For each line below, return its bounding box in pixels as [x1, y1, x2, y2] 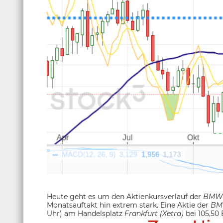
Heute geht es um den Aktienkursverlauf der [47, 192, 203, 201]
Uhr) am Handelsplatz [47, 209, 124, 218]
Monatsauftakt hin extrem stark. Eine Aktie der [47, 201, 211, 210]
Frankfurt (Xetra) [124, 209, 184, 218]
